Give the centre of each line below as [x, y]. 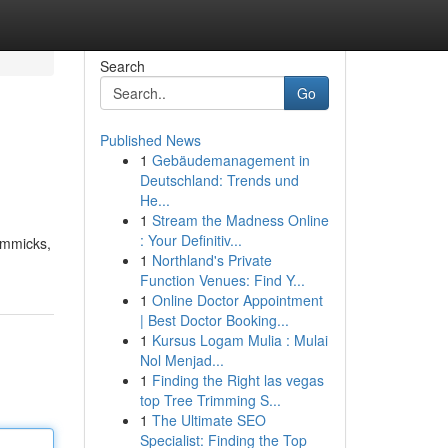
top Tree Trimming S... [210, 400]
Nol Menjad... [181, 360]
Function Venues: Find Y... [222, 280]
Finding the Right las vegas [237, 380]
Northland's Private [211, 260]
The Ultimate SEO [208, 420]
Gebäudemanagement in [230, 160]
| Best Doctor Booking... [214, 320]
